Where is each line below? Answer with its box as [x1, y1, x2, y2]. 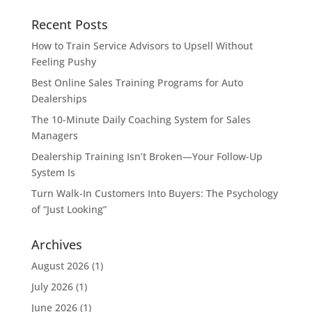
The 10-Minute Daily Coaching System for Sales [31, 112, 251, 126]
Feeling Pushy [31, 54, 96, 68]
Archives [31, 235, 82, 253]
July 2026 [31, 279, 73, 293]
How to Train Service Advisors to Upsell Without [31, 38, 253, 52]
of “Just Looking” [31, 202, 107, 216]
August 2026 [31, 258, 89, 272]
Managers [31, 128, 78, 142]
